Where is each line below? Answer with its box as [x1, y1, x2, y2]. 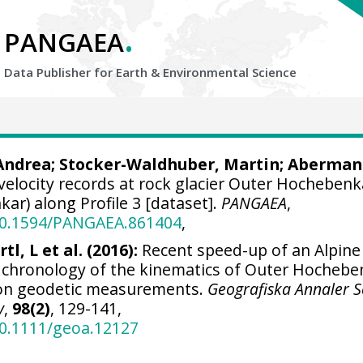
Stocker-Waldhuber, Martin [58, 153, 280, 175]
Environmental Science [163, 64, 297, 80]
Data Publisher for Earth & [4, 64, 163, 80]
